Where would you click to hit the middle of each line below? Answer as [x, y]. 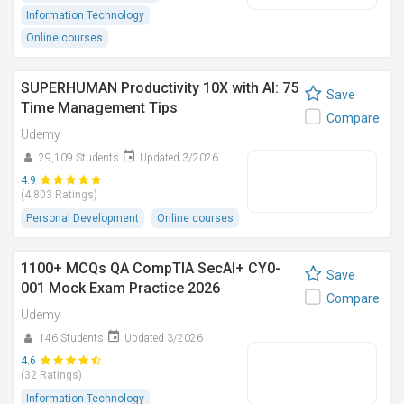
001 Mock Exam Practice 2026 [120, 288]
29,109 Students [79, 158]
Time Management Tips [99, 108]
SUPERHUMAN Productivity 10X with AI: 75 [160, 88]
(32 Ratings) [51, 375]
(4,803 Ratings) [59, 195]
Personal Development [83, 218]
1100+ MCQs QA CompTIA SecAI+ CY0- [151, 268]
